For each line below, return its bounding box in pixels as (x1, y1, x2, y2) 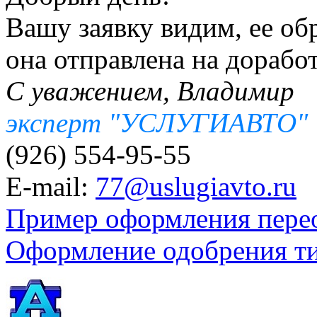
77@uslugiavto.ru (96, 171, 296, 202)
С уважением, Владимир (6, 76, 294, 107)
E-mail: (6, 171, 96, 202)
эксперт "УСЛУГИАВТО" (6, 108, 308, 139)
